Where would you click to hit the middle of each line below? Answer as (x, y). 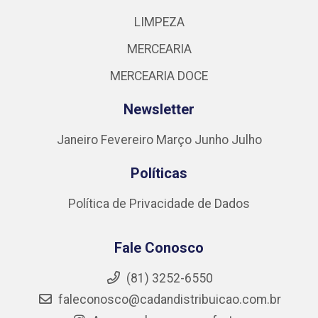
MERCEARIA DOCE (159, 76)
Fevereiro (128, 140)
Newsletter (159, 109)
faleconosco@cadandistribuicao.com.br (168, 300)
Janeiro (78, 140)
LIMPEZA (159, 22)
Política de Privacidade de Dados (159, 204)
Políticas (159, 173)
